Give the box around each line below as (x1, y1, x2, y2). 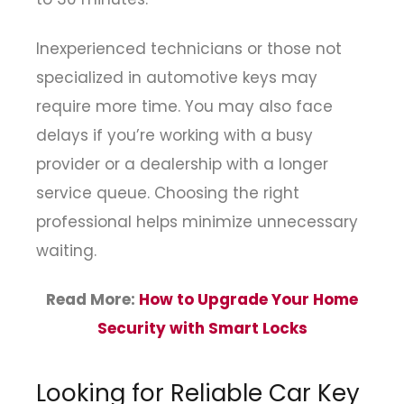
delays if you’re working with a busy (36, 124, 313, 146)
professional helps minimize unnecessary (36, 210, 358, 233)
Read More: (46, 289, 139, 311)
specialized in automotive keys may (36, 66, 317, 88)
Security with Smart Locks (96, 317, 308, 340)
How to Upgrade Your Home (139, 289, 358, 311)
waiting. (36, 239, 96, 262)
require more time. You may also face (36, 95, 333, 117)
